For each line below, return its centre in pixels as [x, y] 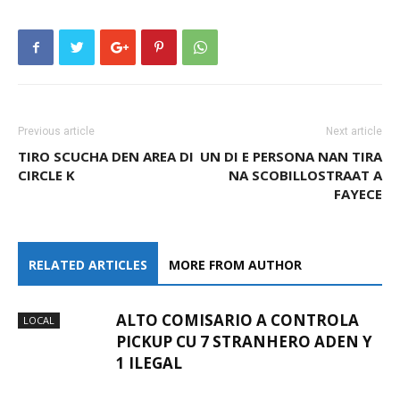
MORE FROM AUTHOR [235, 265]
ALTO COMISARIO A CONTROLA [237, 320]
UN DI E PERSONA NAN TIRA [291, 156]
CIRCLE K [46, 175]
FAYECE [358, 194]
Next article [354, 131]
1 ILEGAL [149, 363]
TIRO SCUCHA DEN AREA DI [106, 156]
